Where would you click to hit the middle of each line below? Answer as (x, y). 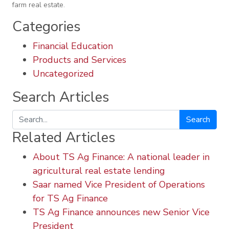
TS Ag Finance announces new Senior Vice (121, 212)
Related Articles (64, 137)
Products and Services (79, 60)
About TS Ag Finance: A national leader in (121, 157)
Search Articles (61, 97)
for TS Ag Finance (70, 198)
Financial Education (73, 46)
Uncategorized (63, 73)
